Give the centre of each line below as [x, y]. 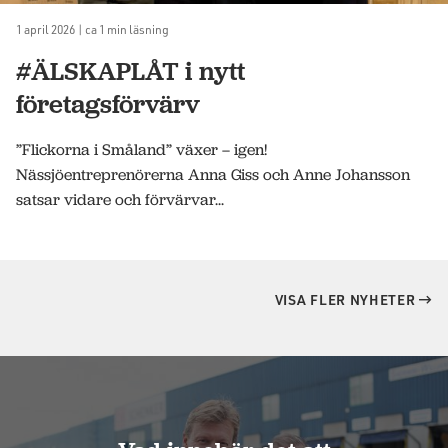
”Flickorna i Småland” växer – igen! [141, 149]
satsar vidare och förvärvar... [120, 199]
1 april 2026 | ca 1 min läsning [92, 28]
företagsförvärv [108, 103]
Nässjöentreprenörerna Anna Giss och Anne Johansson [213, 174]
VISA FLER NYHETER [347, 299]
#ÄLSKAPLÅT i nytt [130, 70]
